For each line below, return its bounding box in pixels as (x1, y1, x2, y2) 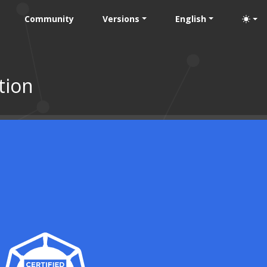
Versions (103, 13, 140, 24)
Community (24, 13, 74, 24)
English (175, 13, 207, 24)
